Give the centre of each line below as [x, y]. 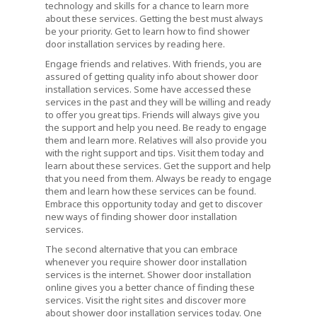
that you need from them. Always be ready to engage [158, 178]
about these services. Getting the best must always [154, 18]
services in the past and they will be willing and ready [158, 102]
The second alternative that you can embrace [142, 249]
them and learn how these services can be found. [151, 191]
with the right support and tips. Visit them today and [155, 152]
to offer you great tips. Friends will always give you [152, 114]
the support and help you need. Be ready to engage [156, 127]
